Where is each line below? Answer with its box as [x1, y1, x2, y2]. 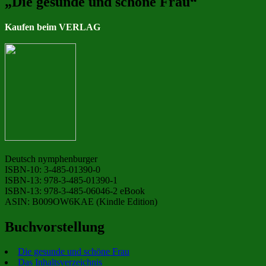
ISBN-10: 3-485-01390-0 [5, 164, 100, 175]
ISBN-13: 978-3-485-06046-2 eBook [5, 185, 145, 196]
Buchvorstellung [5, 218, 104, 235]
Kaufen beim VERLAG [5, 21, 100, 32]
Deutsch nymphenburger [5, 153, 97, 164]
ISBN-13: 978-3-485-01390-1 [5, 175, 118, 185]
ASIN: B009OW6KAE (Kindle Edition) [5, 196, 157, 207]
